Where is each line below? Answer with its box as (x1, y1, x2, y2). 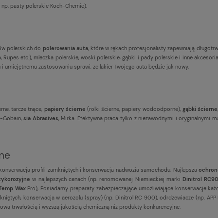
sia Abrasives (23, 114, 58, 122)
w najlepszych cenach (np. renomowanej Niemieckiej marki (30, 175, 183, 182)
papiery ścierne (44, 105, 86, 112)
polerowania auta (42, 44, 88, 52)
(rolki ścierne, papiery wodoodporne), (85, 105, 182, 112)
